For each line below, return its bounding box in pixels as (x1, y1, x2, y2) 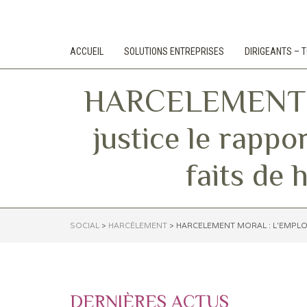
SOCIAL (70, 221, 99, 230)
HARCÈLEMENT (108, 221, 167, 230)
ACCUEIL (70, 46, 103, 57)
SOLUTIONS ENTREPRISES (124, 46, 224, 57)
